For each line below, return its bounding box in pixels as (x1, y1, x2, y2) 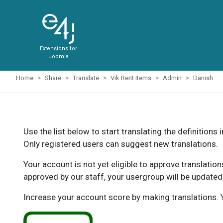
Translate (73, 74, 99, 82)
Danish (193, 74, 213, 82)
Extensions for (39, 45, 77, 52)
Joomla (48, 53, 69, 60)
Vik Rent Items (111, 74, 151, 82)
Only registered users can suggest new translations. (23, 139, 218, 149)
